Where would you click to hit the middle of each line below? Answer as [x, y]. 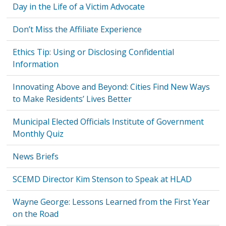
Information [36, 64]
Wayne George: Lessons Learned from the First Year [111, 202]
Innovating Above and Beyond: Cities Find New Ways [111, 87]
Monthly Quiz [38, 134]
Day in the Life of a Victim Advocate [79, 7]
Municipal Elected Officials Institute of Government [108, 122]
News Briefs [36, 157]
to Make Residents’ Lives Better [72, 99]
